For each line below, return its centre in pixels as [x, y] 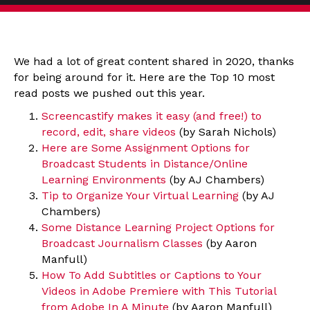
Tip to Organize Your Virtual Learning [140, 195]
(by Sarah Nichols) [226, 131]
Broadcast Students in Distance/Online [145, 163]
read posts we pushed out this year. [109, 93]
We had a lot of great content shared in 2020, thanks [154, 61]
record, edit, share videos [109, 131]
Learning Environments [104, 179]
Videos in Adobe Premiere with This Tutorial [159, 291]
